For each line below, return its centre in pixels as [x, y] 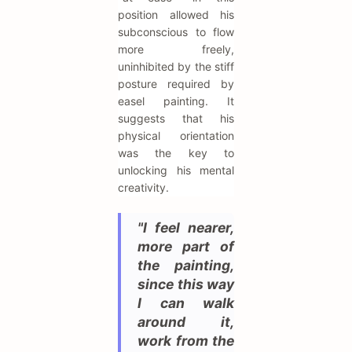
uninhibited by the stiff [176, 67]
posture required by [176, 84]
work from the [186, 341]
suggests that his [176, 119]
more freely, [176, 49]
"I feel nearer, [186, 228]
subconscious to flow [176, 32]
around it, [186, 322]
